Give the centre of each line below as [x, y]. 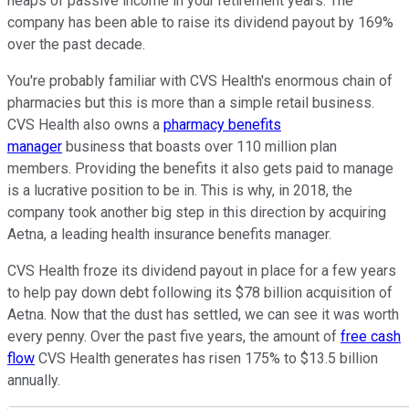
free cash [371, 336]
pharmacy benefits [222, 124]
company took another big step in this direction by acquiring [197, 212]
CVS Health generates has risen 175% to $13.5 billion [206, 358]
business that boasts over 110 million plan [199, 146]
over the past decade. [76, 44]
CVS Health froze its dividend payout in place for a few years [202, 270]
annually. [34, 380]
